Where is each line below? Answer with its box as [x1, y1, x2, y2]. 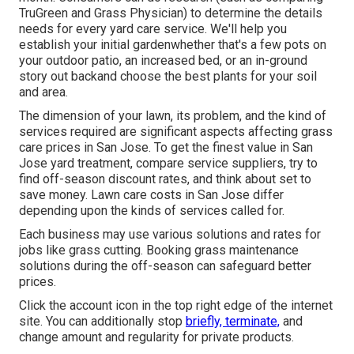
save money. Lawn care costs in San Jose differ [19, 187, 284, 203]
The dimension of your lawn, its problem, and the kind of [19, 108, 326, 124]
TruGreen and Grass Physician [19, 6, 183, 21]
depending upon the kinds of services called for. [19, 203, 284, 219]
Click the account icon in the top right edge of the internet [19, 298, 333, 314]
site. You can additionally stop [19, 314, 186, 330]
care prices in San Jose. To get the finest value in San [19, 140, 313, 156]
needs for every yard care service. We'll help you [19, 21, 287, 37]
